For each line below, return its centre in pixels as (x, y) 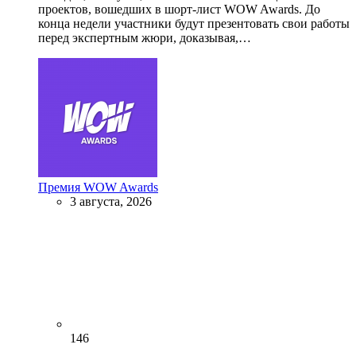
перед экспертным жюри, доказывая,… (145, 37)
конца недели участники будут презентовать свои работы (194, 23)
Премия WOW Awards (98, 187)
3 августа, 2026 (111, 201)
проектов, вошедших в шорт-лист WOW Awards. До (179, 9)
